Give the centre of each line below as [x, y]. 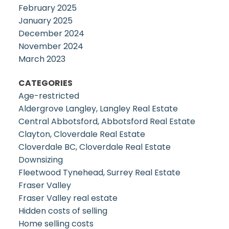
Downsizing [40, 160]
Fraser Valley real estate [68, 198]
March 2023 [42, 59]
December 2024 [51, 34]
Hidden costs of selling [63, 211]
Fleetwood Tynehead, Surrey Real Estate [99, 173]
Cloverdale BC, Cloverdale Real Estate [94, 147]
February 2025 [47, 8]
